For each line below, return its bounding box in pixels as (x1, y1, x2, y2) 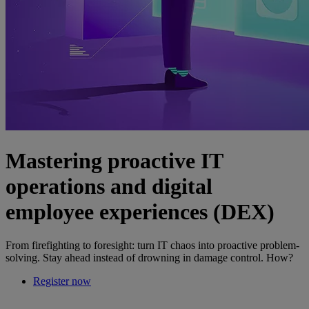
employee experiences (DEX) (6, 199, 275, 224)
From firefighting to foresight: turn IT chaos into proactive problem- (6, 239, 299, 252)
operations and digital (6, 173, 212, 199)
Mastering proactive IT (6, 148, 223, 173)
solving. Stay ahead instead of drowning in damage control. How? (6, 252, 297, 264)
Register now (33, 275, 91, 288)
